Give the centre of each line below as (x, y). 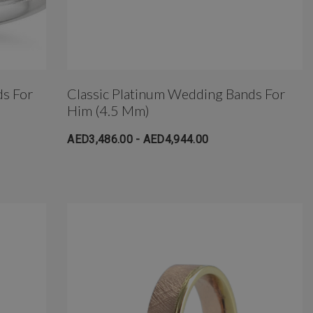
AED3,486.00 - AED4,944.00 (138, 139)
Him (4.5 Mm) (109, 110)
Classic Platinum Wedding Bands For (176, 93)
